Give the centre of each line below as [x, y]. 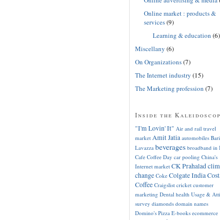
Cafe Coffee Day [153, 157]
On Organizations [158, 62]
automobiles [195, 137]
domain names [192, 203]
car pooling [187, 157]
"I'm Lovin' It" [154, 128]
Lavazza [144, 147]
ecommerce [205, 213]
